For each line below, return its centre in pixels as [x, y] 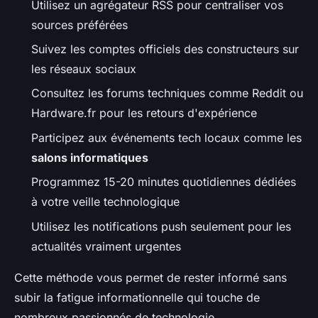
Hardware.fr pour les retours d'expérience [144, 113]
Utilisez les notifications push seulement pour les [161, 226]
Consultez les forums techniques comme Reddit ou [167, 93]
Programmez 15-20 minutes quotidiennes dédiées [164, 182]
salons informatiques [90, 157]
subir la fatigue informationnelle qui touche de [137, 297]
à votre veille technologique [105, 202]
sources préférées [79, 24]
